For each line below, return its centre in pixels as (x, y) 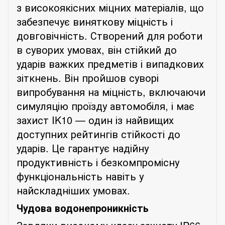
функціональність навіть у (80, 176)
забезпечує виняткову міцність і (95, 21)
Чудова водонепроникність (83, 207)
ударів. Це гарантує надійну (83, 148)
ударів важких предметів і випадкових (110, 63)
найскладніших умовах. (73, 190)
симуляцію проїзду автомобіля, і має (105, 105)
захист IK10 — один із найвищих (95, 120)
